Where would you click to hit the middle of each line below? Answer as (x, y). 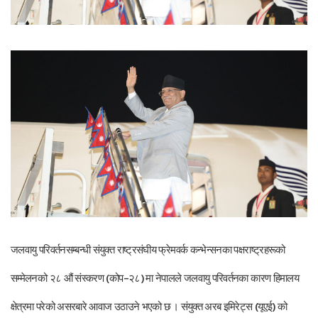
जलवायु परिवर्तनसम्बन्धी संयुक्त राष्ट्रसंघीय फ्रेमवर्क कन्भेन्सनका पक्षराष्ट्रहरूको (148, 250)
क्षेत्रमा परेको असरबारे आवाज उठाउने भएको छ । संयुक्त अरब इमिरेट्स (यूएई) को (149, 306)
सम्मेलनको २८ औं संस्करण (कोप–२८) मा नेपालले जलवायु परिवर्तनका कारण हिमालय (155, 278)
